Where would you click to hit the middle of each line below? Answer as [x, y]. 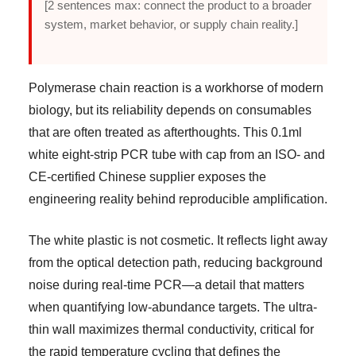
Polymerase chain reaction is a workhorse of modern [176, 88]
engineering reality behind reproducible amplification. [178, 199]
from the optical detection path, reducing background [176, 263]
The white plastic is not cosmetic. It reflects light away [178, 240]
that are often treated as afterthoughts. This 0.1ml [165, 132]
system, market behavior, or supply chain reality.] [171, 24]
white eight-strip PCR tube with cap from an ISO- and [177, 155]
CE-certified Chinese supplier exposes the [147, 177]
